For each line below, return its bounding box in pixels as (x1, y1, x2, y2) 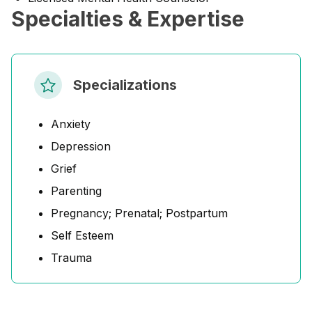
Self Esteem (51, 228, 114, 242)
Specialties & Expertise (11, 6, 244, 31)
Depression (51, 139, 111, 153)
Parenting (51, 184, 102, 198)
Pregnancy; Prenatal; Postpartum (51, 206, 228, 220)
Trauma (51, 251, 92, 265)
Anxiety (51, 117, 91, 131)
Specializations (73, 77, 177, 93)
